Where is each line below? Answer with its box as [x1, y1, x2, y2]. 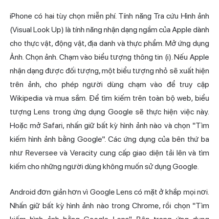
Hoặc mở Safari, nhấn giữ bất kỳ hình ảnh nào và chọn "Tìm [10, 121, 209, 131]
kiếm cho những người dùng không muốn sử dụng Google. [10, 162, 199, 172]
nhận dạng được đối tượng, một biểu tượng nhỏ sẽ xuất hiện [10, 66, 209, 76]
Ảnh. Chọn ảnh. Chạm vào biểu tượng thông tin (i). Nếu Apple [10, 52, 209, 62]
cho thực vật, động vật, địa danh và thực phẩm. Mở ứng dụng [10, 39, 209, 48]
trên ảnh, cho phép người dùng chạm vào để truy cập [10, 80, 209, 89]
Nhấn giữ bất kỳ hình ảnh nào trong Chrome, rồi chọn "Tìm [10, 201, 209, 211]
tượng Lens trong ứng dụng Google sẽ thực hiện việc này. [10, 107, 209, 117]
